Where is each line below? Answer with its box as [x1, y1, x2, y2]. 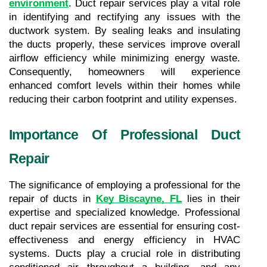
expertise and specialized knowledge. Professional [9, 206, 240, 218]
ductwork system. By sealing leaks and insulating [9, 24, 240, 36]
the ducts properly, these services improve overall [9, 38, 240, 50]
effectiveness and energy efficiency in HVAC [9, 234, 240, 246]
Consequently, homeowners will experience [9, 66, 240, 77]
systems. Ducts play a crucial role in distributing [9, 247, 240, 259]
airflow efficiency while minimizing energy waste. [9, 52, 240, 64]
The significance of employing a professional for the [9, 179, 240, 191]
